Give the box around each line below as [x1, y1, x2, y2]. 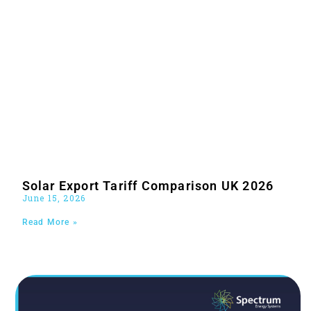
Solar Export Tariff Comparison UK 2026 [22, 178, 274, 194]
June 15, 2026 [22, 192, 86, 204]
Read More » [22, 217, 78, 228]
